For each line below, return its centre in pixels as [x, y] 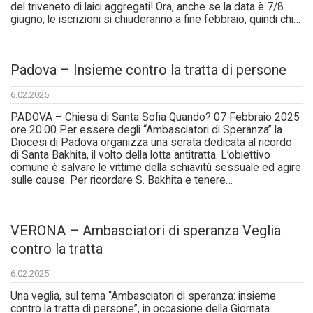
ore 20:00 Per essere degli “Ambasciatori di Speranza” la [146, 130]
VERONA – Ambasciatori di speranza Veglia [146, 231]
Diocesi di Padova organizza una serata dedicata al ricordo [151, 143]
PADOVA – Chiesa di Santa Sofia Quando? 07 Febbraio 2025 [155, 118]
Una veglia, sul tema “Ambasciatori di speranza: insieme [143, 297]
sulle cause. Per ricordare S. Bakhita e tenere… [122, 181]
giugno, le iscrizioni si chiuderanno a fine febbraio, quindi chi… [155, 20]
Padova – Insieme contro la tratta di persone [148, 70]
